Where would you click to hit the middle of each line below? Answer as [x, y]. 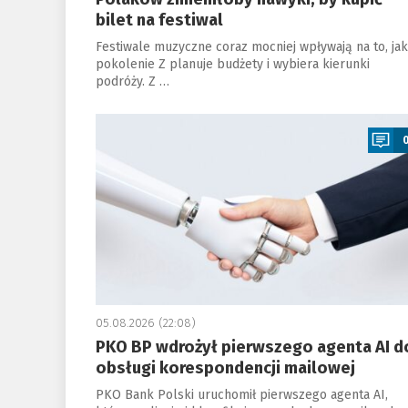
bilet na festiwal [159, 20]
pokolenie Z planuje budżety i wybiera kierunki [232, 64]
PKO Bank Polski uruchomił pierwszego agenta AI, [241, 395]
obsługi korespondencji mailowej [225, 368]
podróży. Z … [132, 82]
